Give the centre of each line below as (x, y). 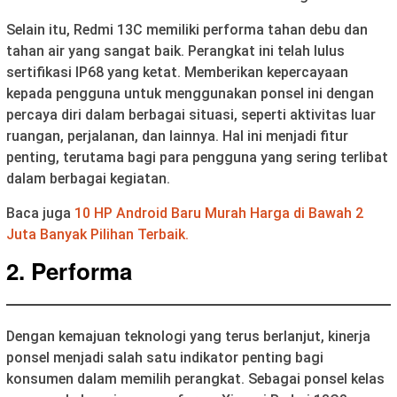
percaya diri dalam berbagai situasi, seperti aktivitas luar (191, 114)
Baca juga (40, 213)
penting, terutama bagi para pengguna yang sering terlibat (197, 157)
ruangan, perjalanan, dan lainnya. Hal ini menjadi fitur (177, 136)
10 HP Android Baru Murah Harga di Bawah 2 (219, 213)
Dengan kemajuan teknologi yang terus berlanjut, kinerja (188, 336)
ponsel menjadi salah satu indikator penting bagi (165, 357)
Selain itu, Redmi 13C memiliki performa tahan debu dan (187, 29)
